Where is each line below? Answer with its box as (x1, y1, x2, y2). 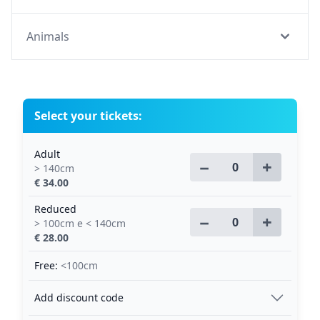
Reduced (34, 202, 76, 216)
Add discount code (34, 291, 124, 304)
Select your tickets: (34, 108, 142, 124)
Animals (26, 29, 69, 44)
